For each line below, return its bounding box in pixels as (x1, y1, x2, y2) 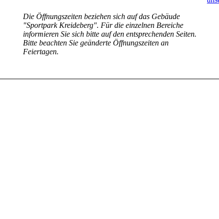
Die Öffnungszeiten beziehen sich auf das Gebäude (23, 12, 180, 21)
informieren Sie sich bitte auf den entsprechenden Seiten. (23, 30, 197, 39)
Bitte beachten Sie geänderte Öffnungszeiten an (23, 39, 169, 47)
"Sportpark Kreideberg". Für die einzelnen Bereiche (23, 21, 184, 30)
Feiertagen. (23, 47, 59, 56)
